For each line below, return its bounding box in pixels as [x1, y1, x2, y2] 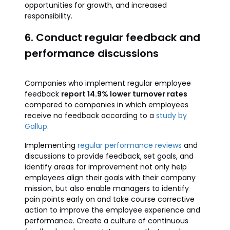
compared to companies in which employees [25, 100, 188, 110]
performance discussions [25, 46, 159, 61]
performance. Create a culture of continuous [25, 216, 188, 226]
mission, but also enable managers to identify [25, 183, 189, 194]
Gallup [25, 121, 47, 131]
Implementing [25, 140, 78, 150]
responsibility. [25, 11, 72, 21]
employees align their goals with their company [25, 172, 196, 183]
